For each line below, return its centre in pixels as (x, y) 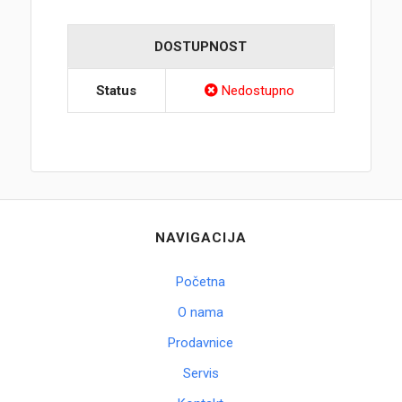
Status (117, 91)
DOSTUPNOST (201, 47)
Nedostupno (257, 91)
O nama (201, 313)
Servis (201, 374)
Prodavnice (201, 343)
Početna (201, 282)
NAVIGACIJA (201, 238)
